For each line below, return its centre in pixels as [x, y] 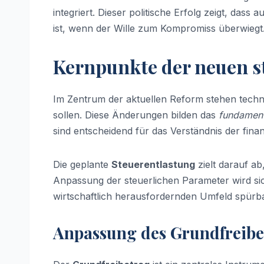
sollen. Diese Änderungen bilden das [136, 115]
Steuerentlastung [153, 165]
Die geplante [82, 165]
